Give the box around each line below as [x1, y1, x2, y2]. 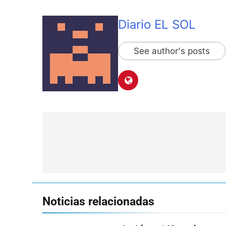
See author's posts [134, 46, 210, 56]
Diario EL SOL [118, 17, 196, 32]
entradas [52, 165, 100, 180]
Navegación [52, 129, 117, 143]
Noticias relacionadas [42, 194, 154, 209]
